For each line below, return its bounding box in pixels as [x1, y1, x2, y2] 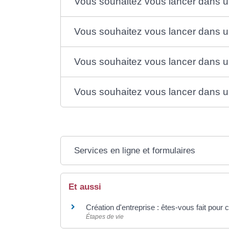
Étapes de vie [85, 213, 124, 220]
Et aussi [68, 181, 101, 192]
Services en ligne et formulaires [74, 145, 195, 155]
